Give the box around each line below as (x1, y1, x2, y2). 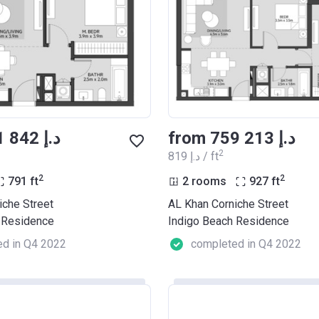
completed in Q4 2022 (191, 237, 301, 251)
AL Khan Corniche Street (168, 197, 288, 211)
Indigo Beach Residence (168, 214, 289, 229)
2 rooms (182, 174, 226, 189)
